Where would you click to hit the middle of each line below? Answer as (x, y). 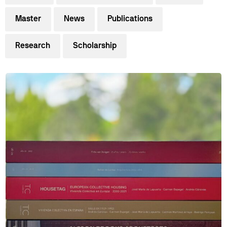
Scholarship (95, 46)
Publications (130, 19)
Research (33, 46)
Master (28, 19)
